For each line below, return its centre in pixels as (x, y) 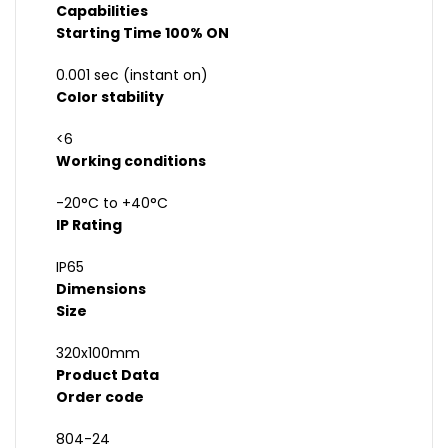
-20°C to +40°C (112, 203)
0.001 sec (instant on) (132, 75)
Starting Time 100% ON (142, 33)
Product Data (107, 375)
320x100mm (98, 353)
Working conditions (131, 161)
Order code (100, 397)
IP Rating (89, 225)
